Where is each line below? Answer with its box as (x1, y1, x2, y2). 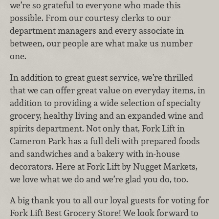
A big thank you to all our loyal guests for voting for (10, 195, 209, 206)
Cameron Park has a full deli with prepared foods (10, 135, 200, 147)
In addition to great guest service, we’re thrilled (10, 71, 193, 83)
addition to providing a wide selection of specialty (10, 97, 201, 109)
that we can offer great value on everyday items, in (10, 84, 205, 96)
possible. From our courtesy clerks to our (10, 12, 171, 24)
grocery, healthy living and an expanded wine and (10, 109, 203, 121)
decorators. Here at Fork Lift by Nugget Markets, (10, 160, 197, 172)
